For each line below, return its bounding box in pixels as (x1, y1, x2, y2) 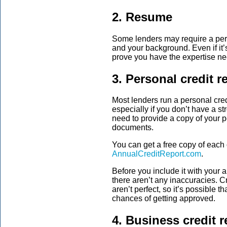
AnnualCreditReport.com (112, 149, 201, 159)
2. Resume (112, 10, 172, 24)
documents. (112, 123, 154, 132)
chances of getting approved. (112, 194, 215, 203)
